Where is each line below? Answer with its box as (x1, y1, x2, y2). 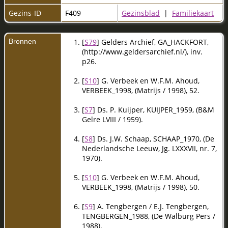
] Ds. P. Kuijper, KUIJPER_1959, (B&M (92, 104, 214, 115)
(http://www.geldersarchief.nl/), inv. (81, 46, 203, 56)
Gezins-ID (9, 8, 41, 18)
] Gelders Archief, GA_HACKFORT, (96, 37, 209, 47)
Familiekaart (172, 8, 214, 18)
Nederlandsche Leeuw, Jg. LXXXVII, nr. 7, (81, 143, 217, 153)
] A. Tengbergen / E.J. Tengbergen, (92, 201, 209, 211)
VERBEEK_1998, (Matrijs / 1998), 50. (81, 182, 199, 192)
